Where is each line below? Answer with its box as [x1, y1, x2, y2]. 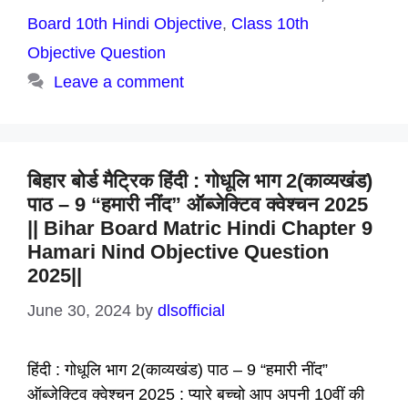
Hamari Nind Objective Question [27, 240, 329, 263]
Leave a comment [53, 73, 184, 91]
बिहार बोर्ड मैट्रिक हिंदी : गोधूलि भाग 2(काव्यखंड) [27, 169, 372, 192]
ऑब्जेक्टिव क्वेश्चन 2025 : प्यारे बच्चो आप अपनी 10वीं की [27, 385, 364, 403]
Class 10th [231, 15, 309, 33]
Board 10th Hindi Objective [27, 15, 222, 33]
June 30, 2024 [27, 301, 131, 320]
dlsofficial [158, 301, 225, 320]
